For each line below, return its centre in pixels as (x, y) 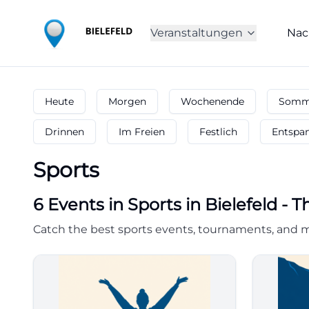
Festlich (218, 132)
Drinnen (64, 132)
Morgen (127, 101)
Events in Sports (114, 205)
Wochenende (212, 101)
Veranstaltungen (197, 33)
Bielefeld (241, 205)
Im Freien (142, 132)
